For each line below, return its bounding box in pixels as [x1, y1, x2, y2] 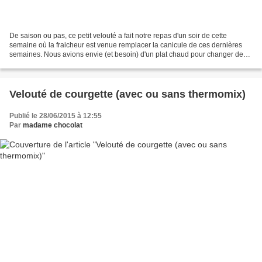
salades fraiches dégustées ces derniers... [9, 60, 143, 68]
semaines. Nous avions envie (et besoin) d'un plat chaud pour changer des [9, 50, 247, 59]
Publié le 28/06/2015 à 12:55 [9, 112, 102, 120]
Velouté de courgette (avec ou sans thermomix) [9, 88, 246, 101]
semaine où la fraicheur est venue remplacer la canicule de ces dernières [9, 41, 242, 50]
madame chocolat [23, 121, 82, 130]
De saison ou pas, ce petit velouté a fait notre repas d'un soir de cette [9, 32, 227, 40]
